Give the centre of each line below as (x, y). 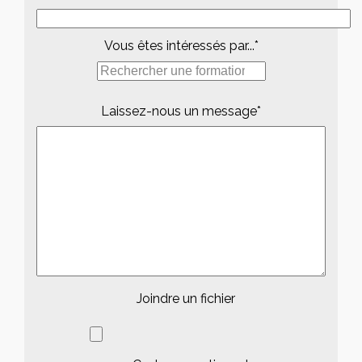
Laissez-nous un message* (181, 111)
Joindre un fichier (186, 298)
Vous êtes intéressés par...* (181, 45)
